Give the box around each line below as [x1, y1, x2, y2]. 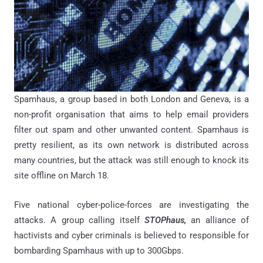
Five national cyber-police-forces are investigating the [14, 200, 249, 210]
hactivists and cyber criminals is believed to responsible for [14, 230, 249, 241]
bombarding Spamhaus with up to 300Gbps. [14, 245, 184, 256]
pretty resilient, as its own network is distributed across [14, 140, 249, 150]
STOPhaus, [144, 215, 191, 225]
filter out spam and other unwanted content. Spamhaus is [14, 124, 249, 135]
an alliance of [191, 215, 249, 225]
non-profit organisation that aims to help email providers [14, 109, 249, 120]
